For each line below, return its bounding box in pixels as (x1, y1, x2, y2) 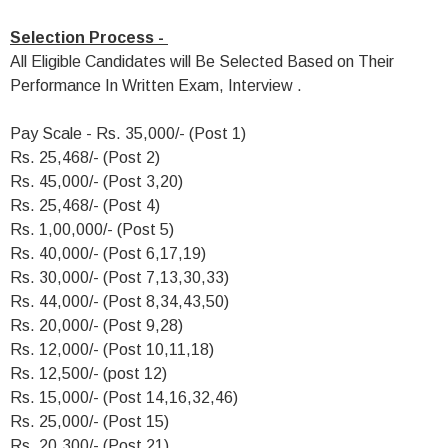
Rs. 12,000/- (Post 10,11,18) (10, 341, 214, 358)
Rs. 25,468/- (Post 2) (10, 149, 160, 166)
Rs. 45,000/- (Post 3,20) (10, 173, 183, 190)
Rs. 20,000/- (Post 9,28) (10, 317, 183, 334)
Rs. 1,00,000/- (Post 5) (10, 221, 174, 238)
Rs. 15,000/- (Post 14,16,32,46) (10, 389, 238, 406)
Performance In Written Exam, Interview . (10, 77, 302, 94)
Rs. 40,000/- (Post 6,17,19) (10, 245, 206, 262)
